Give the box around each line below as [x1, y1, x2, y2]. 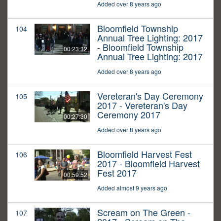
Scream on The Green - [97, 206, 190, 219]
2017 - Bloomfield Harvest [97, 157, 200, 170]
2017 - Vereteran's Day [97, 99, 187, 112]
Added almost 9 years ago [97, 184, 167, 192]
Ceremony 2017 [97, 108, 160, 121]
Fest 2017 [97, 166, 137, 180]
